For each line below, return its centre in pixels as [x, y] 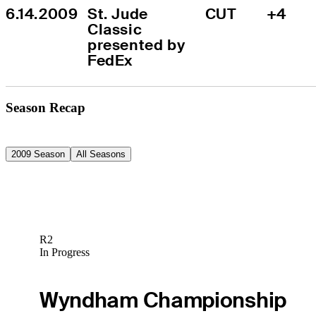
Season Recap [45, 107]
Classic [115, 29]
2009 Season [38, 154]
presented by [136, 44]
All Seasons [101, 154]
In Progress [64, 253]
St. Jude [118, 13]
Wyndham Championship [163, 300]
